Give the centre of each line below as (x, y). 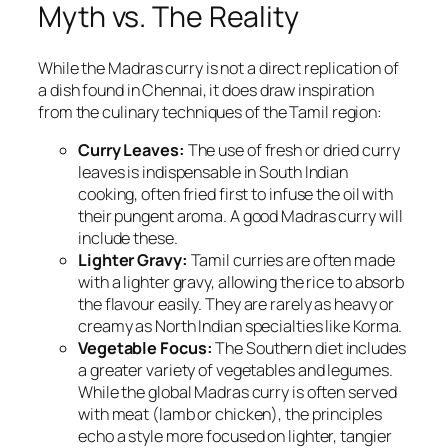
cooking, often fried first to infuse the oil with (236, 194)
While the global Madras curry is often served (237, 392)
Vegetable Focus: (145, 348)
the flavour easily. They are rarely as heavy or (236, 304)
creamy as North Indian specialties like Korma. (240, 326)
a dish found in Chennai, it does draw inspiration (206, 90)
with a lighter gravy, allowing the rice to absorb (241, 282)
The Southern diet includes (309, 348)
